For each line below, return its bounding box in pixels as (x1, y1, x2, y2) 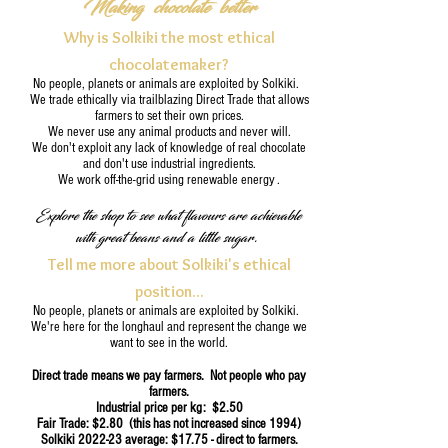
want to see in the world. (110, 335, 228, 352)
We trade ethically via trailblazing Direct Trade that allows (29, 92, 309, 109)
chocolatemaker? (109, 55, 229, 75)
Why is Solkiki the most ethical (63, 28, 275, 48)
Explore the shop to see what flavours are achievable (36, 205, 302, 228)
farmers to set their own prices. (94, 108, 244, 125)
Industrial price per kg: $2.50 (95, 400, 243, 417)
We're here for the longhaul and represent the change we (31, 319, 307, 336)
